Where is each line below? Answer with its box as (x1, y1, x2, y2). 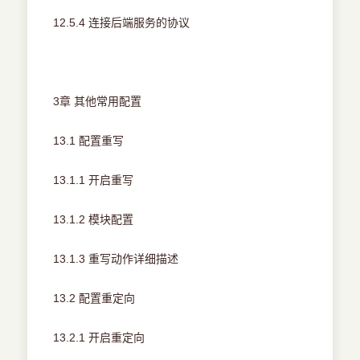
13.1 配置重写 (53, 134, 125, 148)
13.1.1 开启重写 (53, 174, 134, 187)
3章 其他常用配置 (53, 95, 142, 108)
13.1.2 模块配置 (53, 213, 134, 227)
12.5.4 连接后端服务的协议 (53, 16, 190, 30)
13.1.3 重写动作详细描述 (53, 252, 179, 266)
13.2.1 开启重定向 (53, 331, 145, 345)
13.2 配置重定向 (53, 292, 136, 305)
